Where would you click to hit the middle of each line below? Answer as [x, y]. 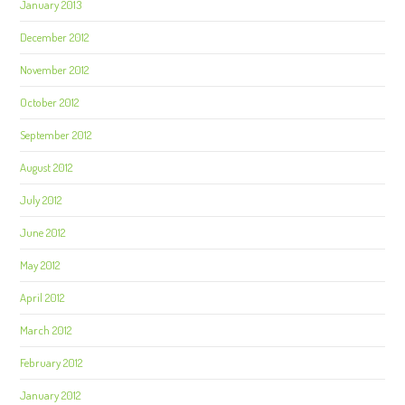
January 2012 [51, 395]
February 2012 [52, 363]
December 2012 [55, 37]
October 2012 [50, 102]
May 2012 [40, 265]
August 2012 [47, 167]
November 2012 [55, 70]
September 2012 [56, 135]
